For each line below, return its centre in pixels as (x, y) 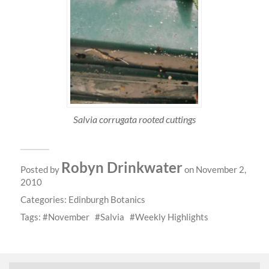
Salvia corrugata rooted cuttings (134, 119)
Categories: (44, 199)
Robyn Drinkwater (122, 167)
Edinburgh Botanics (107, 199)
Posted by (41, 169)
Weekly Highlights (171, 216)
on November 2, (214, 169)
